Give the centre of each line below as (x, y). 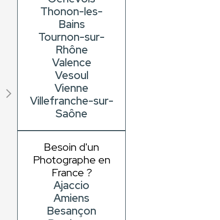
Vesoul (71, 76)
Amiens (72, 198)
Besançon (72, 211)
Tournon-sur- (72, 37)
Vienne (72, 88)
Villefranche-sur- (71, 101)
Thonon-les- (72, 12)
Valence (71, 63)
